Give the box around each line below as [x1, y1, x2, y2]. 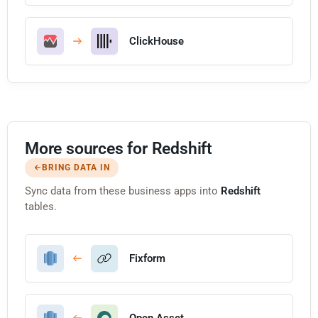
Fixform [129, 251, 165, 265]
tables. [25, 199, 57, 213]
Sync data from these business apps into [25, 184, 221, 197]
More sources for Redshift [25, 138, 212, 158]
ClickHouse [129, 34, 184, 48]
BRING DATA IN [42, 162, 110, 172]
